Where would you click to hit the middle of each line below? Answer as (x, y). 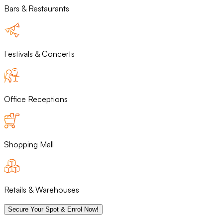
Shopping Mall (29, 145)
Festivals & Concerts (39, 54)
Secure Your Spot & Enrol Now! (53, 210)
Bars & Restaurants (37, 9)
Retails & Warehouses (42, 190)
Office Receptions (36, 99)
